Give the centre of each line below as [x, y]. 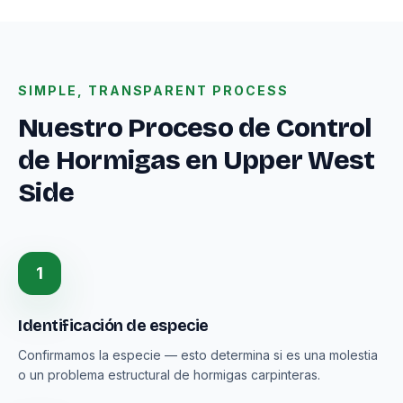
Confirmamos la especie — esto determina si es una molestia [198, 355]
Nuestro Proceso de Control [195, 128]
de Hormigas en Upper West [197, 160]
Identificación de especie [113, 326]
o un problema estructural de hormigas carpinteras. [169, 375]
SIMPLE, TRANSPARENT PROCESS [153, 90]
